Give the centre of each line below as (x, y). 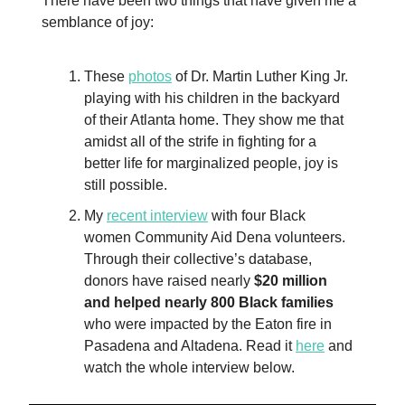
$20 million (291, 280)
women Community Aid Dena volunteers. (215, 237)
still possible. (126, 184)
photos (150, 76)
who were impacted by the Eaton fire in (208, 324)
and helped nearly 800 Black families (209, 302)
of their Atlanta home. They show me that (214, 119)
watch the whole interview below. (189, 367)
